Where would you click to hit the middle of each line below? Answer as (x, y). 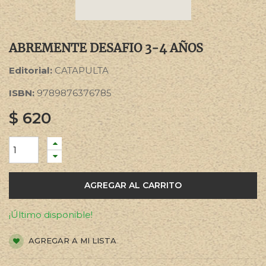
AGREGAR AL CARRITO (133, 185)
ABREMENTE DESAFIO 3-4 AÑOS (106, 48)
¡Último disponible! (51, 215)
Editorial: (32, 70)
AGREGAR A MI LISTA (71, 240)
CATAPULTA (82, 70)
